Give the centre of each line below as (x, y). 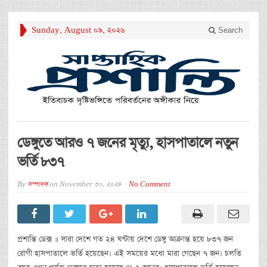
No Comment (150, 184)
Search (229, 30)
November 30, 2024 (90, 184)
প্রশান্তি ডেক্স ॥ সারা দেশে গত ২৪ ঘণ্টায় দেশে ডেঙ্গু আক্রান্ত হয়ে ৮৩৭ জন (125, 239)
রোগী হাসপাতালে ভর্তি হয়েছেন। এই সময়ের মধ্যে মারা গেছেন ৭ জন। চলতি (129, 253)
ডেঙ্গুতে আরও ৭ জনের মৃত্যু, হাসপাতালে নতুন (128, 143)
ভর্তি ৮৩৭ (41, 162)
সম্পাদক (38, 184)
